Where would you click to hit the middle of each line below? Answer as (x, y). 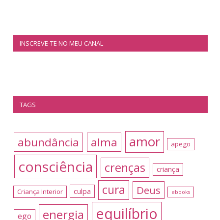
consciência (55, 166)
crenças (125, 167)
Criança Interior (40, 191)
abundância (49, 142)
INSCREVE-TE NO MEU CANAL (61, 43)
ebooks (181, 192)
